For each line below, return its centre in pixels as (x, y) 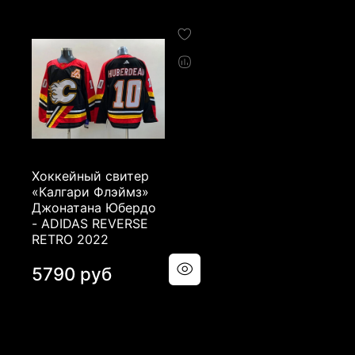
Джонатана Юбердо (94, 208)
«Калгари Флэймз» (90, 192)
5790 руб (72, 274)
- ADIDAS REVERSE (90, 224)
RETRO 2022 (70, 240)
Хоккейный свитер (90, 176)
